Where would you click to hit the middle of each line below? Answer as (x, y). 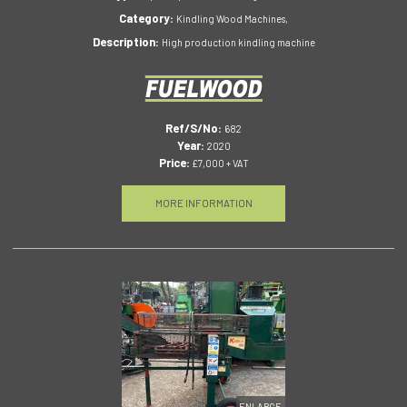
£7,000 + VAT (219, 164)
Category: (148, 19)
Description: (127, 42)
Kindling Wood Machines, (232, 19)
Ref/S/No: (195, 129)
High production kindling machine (238, 43)
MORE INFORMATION (203, 203)
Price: (174, 163)
